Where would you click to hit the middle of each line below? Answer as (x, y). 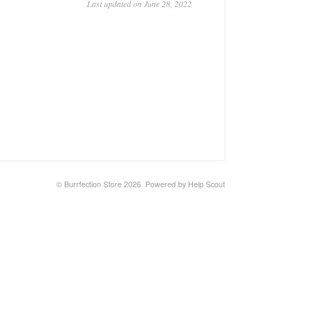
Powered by (167, 184)
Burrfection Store (93, 184)
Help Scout (206, 184)
